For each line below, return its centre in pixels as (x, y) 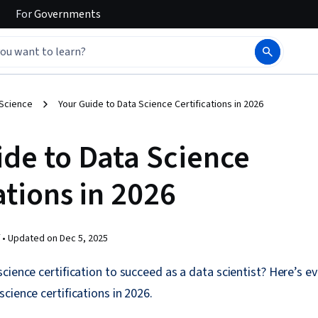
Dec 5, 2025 (84, 238)
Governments (66, 14)
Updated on (34, 238)
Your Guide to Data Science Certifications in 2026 (161, 104)
